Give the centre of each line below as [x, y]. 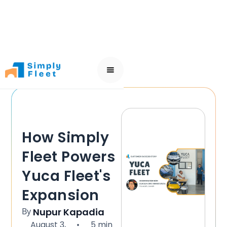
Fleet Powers [69, 157]
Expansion [61, 195]
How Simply [66, 138]
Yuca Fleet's [66, 176]
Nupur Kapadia [69, 212]
